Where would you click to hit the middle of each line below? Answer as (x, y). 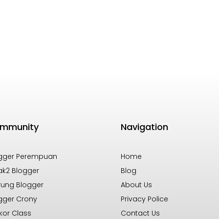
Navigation (145, 127)
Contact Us (141, 213)
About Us (137, 185)
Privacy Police (145, 199)
